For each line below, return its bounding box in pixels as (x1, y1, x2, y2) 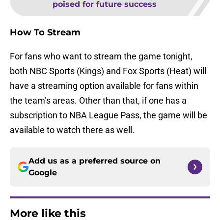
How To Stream (10, 27, 81, 38)
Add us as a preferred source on (28, 156, 161, 166)
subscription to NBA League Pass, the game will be (10, 110, 207, 121)
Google (28, 168, 57, 178)
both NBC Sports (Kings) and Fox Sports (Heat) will (10, 66, 206, 77)
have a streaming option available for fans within (10, 81, 198, 91)
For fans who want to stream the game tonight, (10, 51, 192, 62)
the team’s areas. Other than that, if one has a (10, 95, 187, 106)
